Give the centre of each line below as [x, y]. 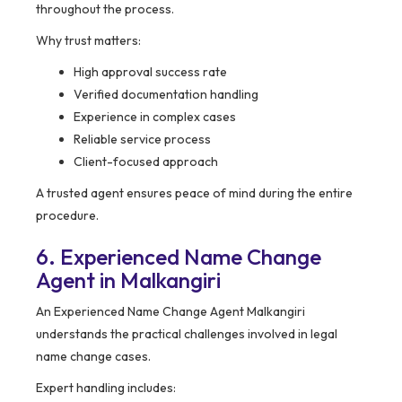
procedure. [67, 215]
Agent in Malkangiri [128, 280]
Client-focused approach [146, 161]
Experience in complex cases [155, 116]
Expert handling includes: [106, 387]
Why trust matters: [88, 40]
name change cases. [93, 356]
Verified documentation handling [166, 94]
